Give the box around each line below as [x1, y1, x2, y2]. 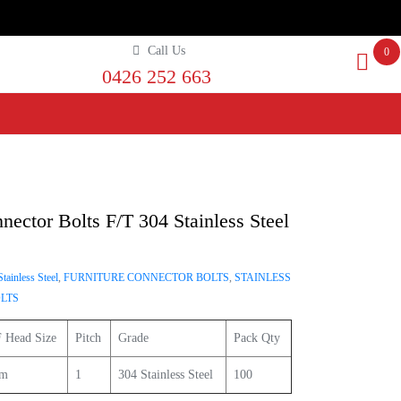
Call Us [148, 44, 186, 57]
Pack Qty [234, 330, 280, 345]
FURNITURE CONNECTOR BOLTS [64, 271, 229, 284]
